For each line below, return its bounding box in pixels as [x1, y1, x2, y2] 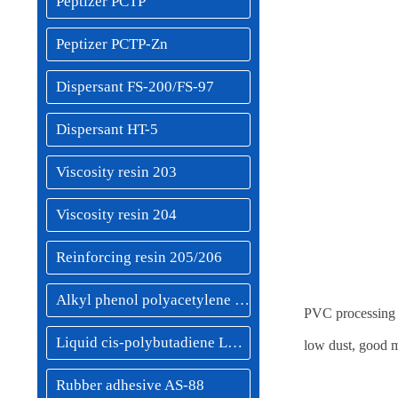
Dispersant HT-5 [56, 121, 158, 138]
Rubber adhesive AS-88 [56, 377, 204, 394]
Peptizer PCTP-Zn [56, 36, 168, 52]
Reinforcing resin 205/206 [56, 249, 222, 266]
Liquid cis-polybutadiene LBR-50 [227, 334, 243, 351]
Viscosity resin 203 [56, 163, 177, 180]
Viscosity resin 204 [56, 206, 177, 223]
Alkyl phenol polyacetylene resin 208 [235, 291, 250, 308]
